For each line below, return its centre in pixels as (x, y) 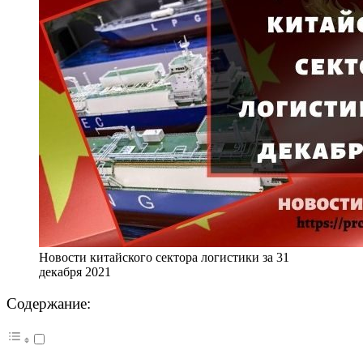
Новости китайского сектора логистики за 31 (164, 257)
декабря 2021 (75, 271)
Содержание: (49, 303)
